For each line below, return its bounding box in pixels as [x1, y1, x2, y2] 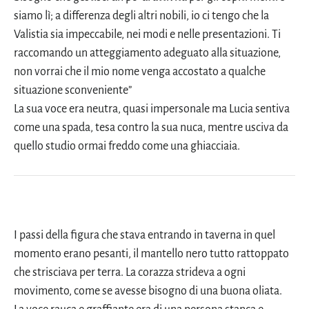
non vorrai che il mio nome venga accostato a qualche [14, 66, 266, 79]
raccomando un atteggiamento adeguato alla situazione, [14, 47, 281, 60]
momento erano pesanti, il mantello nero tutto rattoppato [14, 247, 289, 260]
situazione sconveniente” [14, 84, 132, 97]
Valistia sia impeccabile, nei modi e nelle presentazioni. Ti [14, 28, 281, 41]
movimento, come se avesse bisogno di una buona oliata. [14, 284, 282, 297]
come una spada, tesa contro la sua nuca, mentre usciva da [14, 121, 288, 134]
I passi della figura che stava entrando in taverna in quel [14, 228, 275, 241]
